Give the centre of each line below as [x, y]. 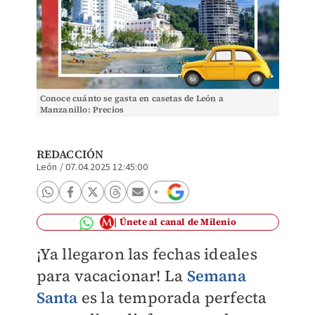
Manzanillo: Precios [82, 110]
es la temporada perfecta [172, 297]
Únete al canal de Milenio [178, 222]
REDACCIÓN [70, 154]
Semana [216, 276]
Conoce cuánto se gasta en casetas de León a [132, 98]
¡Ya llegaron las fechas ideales [147, 254]
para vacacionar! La [111, 276]
